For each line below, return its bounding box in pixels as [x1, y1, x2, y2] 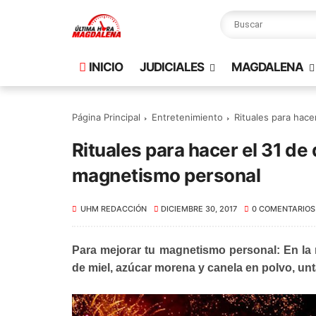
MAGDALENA [231, 60, 303, 74]
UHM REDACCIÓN [80, 204, 147, 214]
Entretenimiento [152, 111, 223, 123]
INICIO [89, 60, 123, 74]
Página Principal [72, 111, 140, 123]
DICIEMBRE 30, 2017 [161, 204, 238, 214]
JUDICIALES [140, 60, 204, 74]
